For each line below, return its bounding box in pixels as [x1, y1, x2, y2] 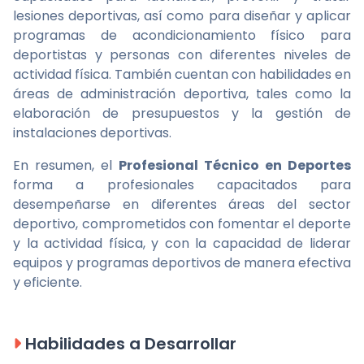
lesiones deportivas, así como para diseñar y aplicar [13, 6, 351, 25]
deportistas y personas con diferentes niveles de [13, 45, 351, 64]
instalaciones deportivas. [13, 123, 171, 142]
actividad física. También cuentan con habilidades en [13, 65, 351, 84]
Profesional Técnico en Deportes [119, 156, 351, 175]
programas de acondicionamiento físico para [13, 26, 351, 45]
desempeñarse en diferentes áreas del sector [13, 195, 351, 214]
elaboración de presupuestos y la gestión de [13, 104, 351, 123]
